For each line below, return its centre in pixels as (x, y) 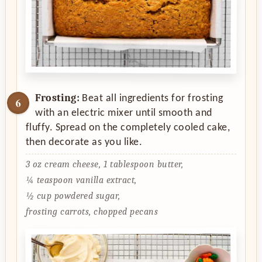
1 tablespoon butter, (144, 165)
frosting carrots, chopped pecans (92, 212)
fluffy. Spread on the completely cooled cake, (128, 128)
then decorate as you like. (84, 143)
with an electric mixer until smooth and (124, 113)
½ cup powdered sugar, (73, 196)
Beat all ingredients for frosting (151, 99)
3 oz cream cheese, (63, 165)
